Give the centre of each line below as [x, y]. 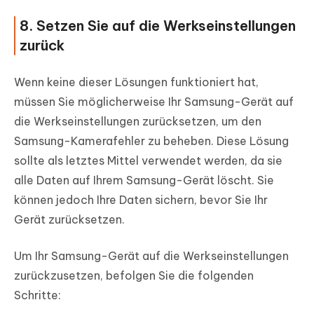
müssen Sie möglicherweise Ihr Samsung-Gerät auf [154, 102]
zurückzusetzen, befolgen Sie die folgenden [134, 276]
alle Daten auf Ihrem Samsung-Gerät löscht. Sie [144, 180]
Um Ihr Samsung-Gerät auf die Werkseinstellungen [151, 256]
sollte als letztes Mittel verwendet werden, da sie [148, 161]
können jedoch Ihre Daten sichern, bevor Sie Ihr [141, 200]
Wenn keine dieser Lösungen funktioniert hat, [136, 82]
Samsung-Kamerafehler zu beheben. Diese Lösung [151, 141]
